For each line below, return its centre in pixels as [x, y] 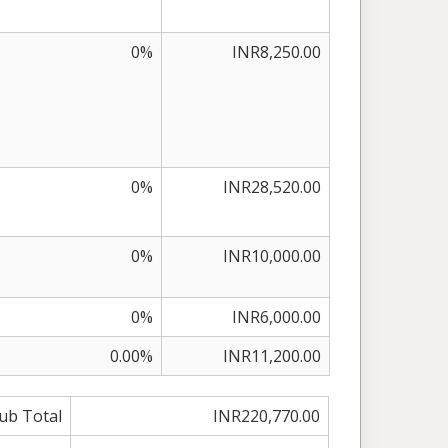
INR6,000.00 [276, 317]
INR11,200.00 [272, 356]
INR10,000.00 [272, 256]
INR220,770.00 [267, 416]
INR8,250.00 [276, 52]
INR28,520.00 [272, 187]
